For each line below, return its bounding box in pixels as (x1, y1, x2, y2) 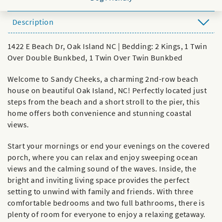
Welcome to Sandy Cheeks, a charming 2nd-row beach (7, 74, 199, 84)
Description (12, 17, 54, 27)
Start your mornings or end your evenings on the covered (7, 141, 210, 151)
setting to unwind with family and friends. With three (7, 186, 194, 196)
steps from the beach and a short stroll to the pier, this (7, 97, 200, 107)
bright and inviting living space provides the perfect (7, 175, 190, 185)
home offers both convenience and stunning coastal (7, 108, 192, 118)
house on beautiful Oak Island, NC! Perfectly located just (7, 85, 207, 95)
